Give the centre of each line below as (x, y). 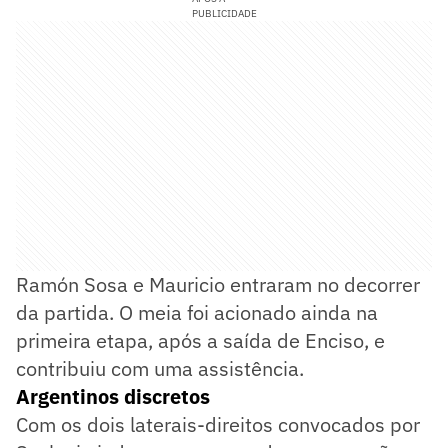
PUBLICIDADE (224, 14)
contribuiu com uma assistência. (160, 369)
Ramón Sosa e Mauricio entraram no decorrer (218, 285)
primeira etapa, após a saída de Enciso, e (200, 341)
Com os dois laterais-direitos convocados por (218, 425)
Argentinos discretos (113, 397)
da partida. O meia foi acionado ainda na (197, 313)
